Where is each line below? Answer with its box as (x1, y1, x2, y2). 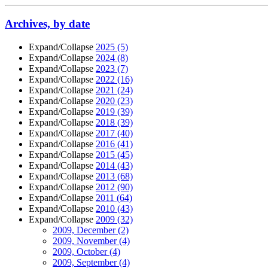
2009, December (53, 224, 118, 235)
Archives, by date (5, 17, 90, 31)
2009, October (53, 246, 109, 257)
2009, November (53, 235, 119, 246)
